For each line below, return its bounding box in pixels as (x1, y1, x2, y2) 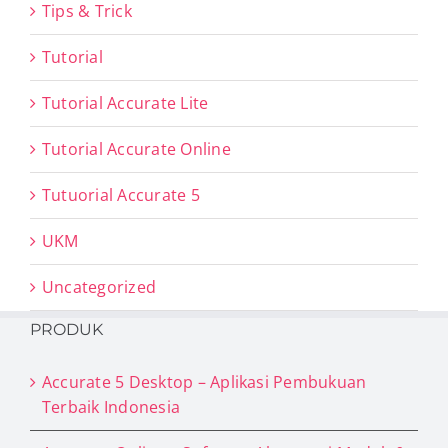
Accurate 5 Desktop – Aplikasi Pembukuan (42, 370, 367, 393)
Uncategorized (42, 275, 157, 298)
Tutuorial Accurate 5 (42, 183, 200, 206)
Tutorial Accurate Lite (42, 91, 209, 114)
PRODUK (30, 319, 103, 339)
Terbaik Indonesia (42, 395, 181, 418)
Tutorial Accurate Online (42, 137, 231, 160)
